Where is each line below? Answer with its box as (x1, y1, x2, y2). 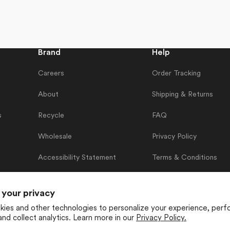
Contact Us (151, 175, 190, 183)
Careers (37, 70, 64, 78)
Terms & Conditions (151, 154, 217, 162)
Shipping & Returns (151, 91, 213, 99)
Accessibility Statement (37, 154, 116, 162)
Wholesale (37, 133, 72, 141)
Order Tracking (151, 70, 201, 78)
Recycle (37, 112, 64, 120)
